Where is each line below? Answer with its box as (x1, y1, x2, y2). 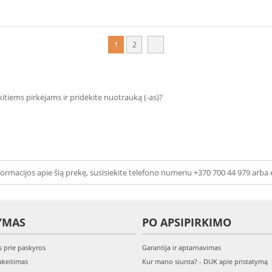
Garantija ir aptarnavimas (142, 243, 221, 252)
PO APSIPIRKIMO (142, 215, 231, 229)
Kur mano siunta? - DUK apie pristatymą (142, 257, 268, 266)
